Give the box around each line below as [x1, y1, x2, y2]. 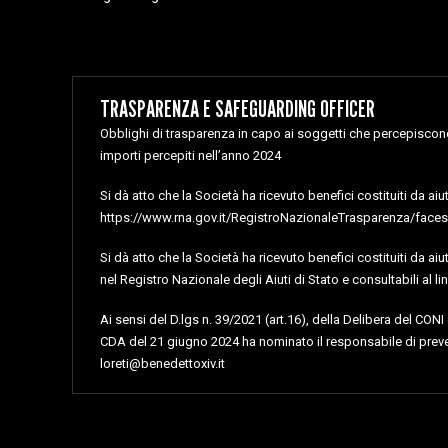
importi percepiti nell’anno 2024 [100, 148, 281, 163]
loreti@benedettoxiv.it [100, 356, 225, 371]
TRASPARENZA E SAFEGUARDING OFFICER [100, 94, 375, 123]
